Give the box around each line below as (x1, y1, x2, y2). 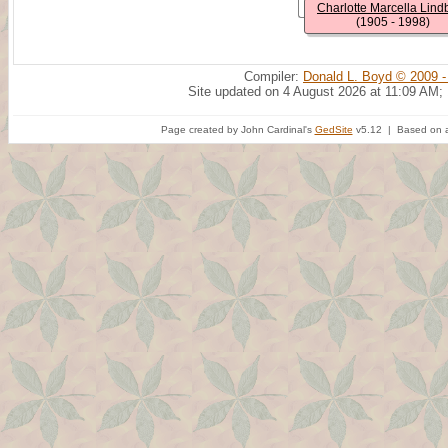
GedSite (314, 124, 353, 135)
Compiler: (244, 69, 303, 84)
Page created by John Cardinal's (160, 124, 315, 135)
